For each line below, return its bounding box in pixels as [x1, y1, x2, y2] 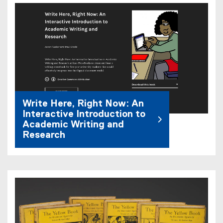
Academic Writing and [22, 120, 124, 130]
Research [22, 130, 65, 140]
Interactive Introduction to [22, 110, 145, 119]
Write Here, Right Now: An [22, 99, 144, 109]
